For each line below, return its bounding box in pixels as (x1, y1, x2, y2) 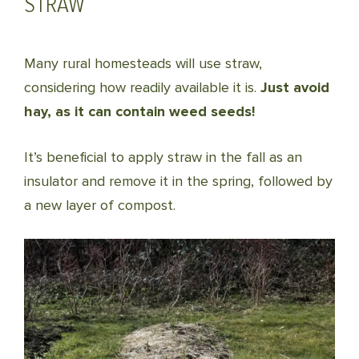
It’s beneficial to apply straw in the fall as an (24, 148, 302, 166)
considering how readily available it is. (24, 79, 260, 96)
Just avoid (260, 79, 329, 96)
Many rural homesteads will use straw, (24, 54, 262, 72)
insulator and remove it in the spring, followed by (24, 172, 333, 190)
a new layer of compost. (24, 196, 175, 214)
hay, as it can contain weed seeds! (24, 103, 255, 120)
